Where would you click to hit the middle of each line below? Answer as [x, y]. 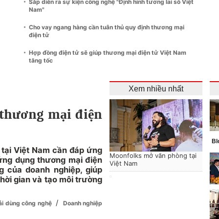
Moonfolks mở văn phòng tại [153, 155]
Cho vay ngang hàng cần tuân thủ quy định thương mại [107, 27]
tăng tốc [41, 60]
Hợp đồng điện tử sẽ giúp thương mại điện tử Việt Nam [108, 52]
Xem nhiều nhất [156, 88]
